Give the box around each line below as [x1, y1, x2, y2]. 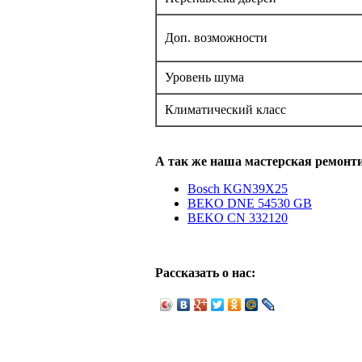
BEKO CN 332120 [187, 211, 288, 225]
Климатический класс [165, 103, 286, 117]
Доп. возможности [165, 31, 267, 45]
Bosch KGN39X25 [187, 182, 288, 196]
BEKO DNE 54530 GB [187, 196, 312, 211]
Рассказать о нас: [155, 266, 255, 280]
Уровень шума [165, 70, 244, 85]
